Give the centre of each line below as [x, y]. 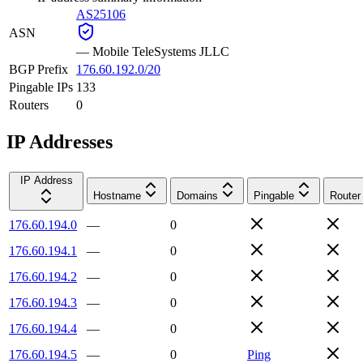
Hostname [117, 195]
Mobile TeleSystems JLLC [161, 51]
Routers [29, 105]
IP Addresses [60, 141]
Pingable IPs [41, 87]
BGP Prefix [38, 69]
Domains [197, 195]
